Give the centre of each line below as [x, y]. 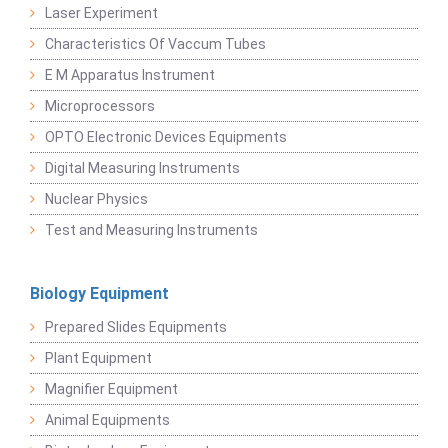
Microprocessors [100, 106]
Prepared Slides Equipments [136, 327]
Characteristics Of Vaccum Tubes [155, 44]
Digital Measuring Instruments [142, 168]
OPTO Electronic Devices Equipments [166, 137]
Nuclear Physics [96, 199]
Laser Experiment [101, 13]
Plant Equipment [98, 358]
